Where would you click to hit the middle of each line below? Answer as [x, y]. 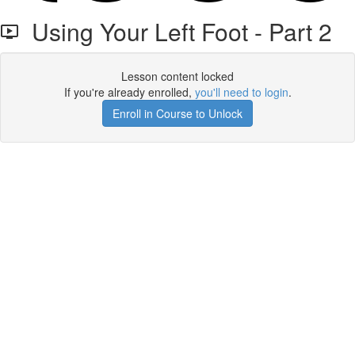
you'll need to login [241, 92]
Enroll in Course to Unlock [177, 113]
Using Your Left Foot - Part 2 [176, 31]
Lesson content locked [177, 76]
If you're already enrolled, [129, 92]
